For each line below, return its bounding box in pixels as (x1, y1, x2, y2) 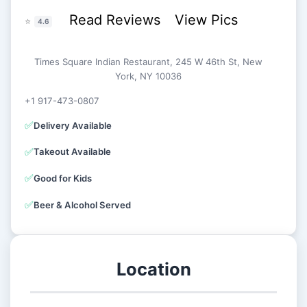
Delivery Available (34, 119, 112, 131)
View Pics (174, 11, 238, 28)
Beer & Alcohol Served (34, 199, 132, 210)
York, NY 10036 (115, 71, 182, 82)
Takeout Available (34, 146, 112, 158)
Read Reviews (69, 11, 164, 28)
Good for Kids (34, 172, 93, 184)
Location (116, 258, 191, 280)
